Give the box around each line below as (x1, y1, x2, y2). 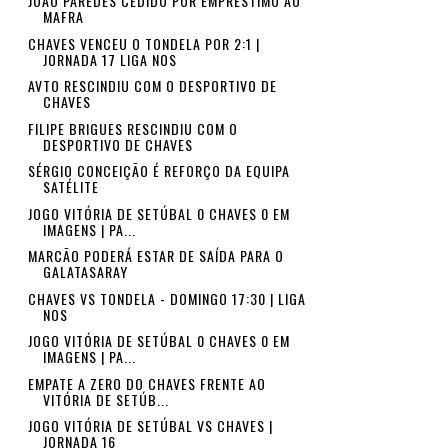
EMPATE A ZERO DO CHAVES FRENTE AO (27, 372, 266, 394)
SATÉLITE (42, 176, 99, 197)
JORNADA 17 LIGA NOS (42, 48, 177, 70)
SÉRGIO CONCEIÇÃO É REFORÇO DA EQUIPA (27, 160, 290, 181)
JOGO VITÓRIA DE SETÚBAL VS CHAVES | (27, 415, 273, 436)
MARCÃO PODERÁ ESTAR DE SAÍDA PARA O (27, 245, 284, 266)
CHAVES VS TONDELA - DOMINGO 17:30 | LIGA (27, 287, 306, 309)
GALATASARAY (42, 261, 128, 282)
